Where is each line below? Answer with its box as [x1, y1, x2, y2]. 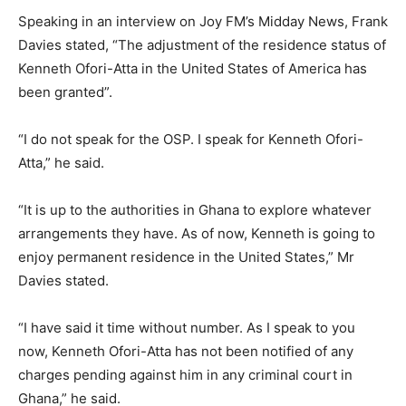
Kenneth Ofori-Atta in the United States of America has [18, 59, 367, 77]
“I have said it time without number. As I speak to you [18, 318, 355, 336]
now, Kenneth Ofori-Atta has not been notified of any [18, 342, 353, 360]
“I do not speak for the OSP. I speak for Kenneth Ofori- [18, 130, 363, 148]
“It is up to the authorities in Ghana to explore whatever [18, 200, 372, 218]
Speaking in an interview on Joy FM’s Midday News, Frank [18, 12, 388, 30]
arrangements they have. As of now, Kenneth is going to [18, 224, 375, 242]
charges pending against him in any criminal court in [18, 365, 353, 383]
